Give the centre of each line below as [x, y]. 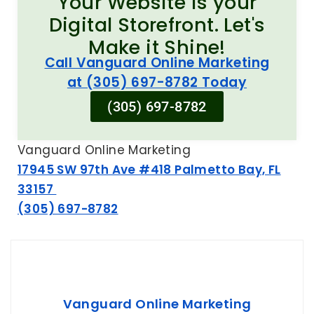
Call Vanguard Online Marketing [157, 63]
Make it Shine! [157, 48]
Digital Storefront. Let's [157, 25]
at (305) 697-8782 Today [157, 83]
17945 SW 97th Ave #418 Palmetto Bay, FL [149, 170]
